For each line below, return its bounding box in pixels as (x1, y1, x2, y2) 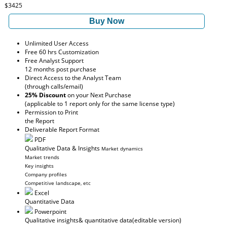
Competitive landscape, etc (25, 179, 91, 186)
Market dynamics (101, 145, 143, 152)
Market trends (25, 154, 59, 161)
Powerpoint (33, 207, 66, 216)
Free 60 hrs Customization (25, 48, 99, 56)
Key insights (25, 162, 54, 169)
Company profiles (25, 171, 67, 178)
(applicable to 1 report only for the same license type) (25, 99, 175, 108)
